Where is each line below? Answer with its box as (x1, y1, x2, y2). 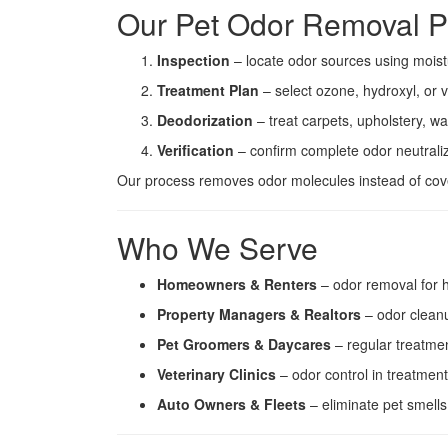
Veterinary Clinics (157, 364, 276, 384)
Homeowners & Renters (157, 274, 317, 294)
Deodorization (157, 110, 253, 130)
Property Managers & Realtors (157, 304, 361, 324)
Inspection (157, 50, 230, 70)
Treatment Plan (157, 80, 259, 100)
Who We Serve (117, 226, 318, 269)
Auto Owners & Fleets (157, 394, 306, 414)
